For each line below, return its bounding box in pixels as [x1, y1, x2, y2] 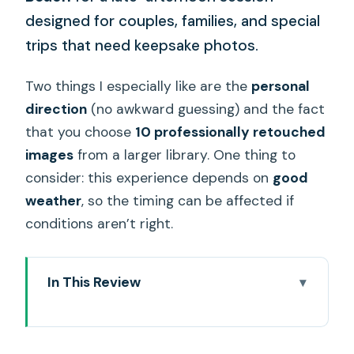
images [25, 146, 74, 164]
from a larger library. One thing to [73, 146, 296, 164]
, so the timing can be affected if [81, 192, 295, 210]
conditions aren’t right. [25, 215, 174, 233]
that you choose [25, 123, 136, 141]
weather [25, 192, 82, 210]
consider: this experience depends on [25, 169, 273, 187]
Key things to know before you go [71, 301, 271, 318]
